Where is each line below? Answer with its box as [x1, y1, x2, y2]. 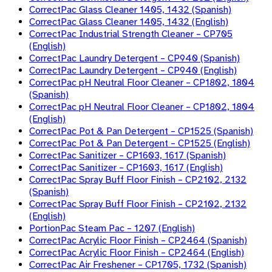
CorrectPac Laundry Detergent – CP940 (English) [29, 64, 237, 77]
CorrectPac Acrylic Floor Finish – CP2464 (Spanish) [29, 234, 247, 247]
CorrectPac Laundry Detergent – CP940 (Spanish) [29, 52, 240, 65]
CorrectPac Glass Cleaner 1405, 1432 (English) [29, 16, 228, 29]
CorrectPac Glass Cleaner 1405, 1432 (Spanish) [29, 4, 231, 16]
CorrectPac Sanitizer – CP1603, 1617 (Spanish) [29, 149, 226, 162]
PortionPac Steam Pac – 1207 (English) [29, 222, 195, 235]
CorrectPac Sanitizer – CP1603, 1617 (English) [29, 161, 223, 174]
